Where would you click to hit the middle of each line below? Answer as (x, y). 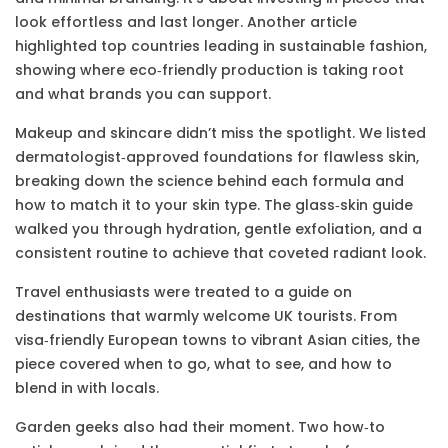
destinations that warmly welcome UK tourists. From (206, 316)
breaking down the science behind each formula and (209, 181)
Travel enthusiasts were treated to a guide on (183, 292)
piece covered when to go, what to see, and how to (203, 364)
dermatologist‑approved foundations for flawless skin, (217, 157)
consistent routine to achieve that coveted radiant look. (220, 253)
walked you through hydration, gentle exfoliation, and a (218, 229)
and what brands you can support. (143, 94)
